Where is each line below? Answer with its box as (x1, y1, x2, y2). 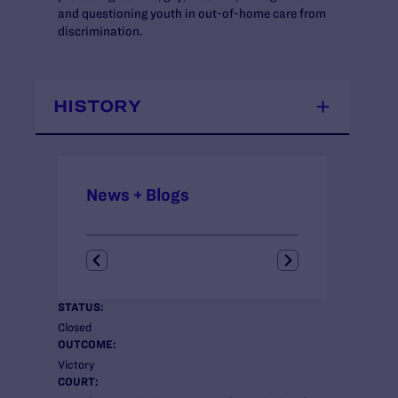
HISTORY (53, 96, 141, 115)
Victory (58, 358, 95, 371)
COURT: (58, 375, 98, 388)
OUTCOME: (58, 338, 115, 351)
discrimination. (58, 23, 142, 38)
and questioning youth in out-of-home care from (58, 5, 326, 20)
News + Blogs (86, 186, 189, 205)
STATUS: (58, 300, 103, 314)
